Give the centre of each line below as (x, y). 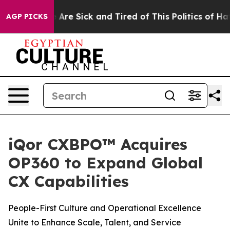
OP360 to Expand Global (106, 163)
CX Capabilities (69, 181)
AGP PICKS (27, 16)
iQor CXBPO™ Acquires (98, 144)
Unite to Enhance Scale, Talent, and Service (95, 222)
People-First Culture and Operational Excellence (105, 208)
